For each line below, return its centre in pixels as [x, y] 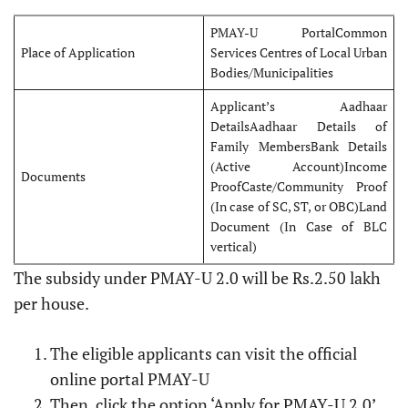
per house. [53, 303]
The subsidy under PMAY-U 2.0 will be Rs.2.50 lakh [197, 277]
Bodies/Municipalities [272, 72]
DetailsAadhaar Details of [299, 126]
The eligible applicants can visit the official [204, 353]
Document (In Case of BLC [299, 226]
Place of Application [78, 52]
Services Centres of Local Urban [299, 52]
